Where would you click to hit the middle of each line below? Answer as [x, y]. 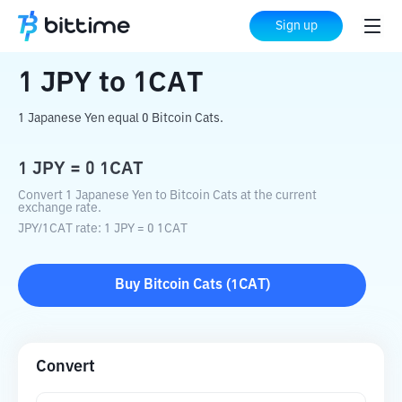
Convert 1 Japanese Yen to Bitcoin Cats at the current [167, 196]
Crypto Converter [127, 27]
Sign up [296, 26]
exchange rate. [60, 208]
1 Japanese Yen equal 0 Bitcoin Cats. [121, 118]
